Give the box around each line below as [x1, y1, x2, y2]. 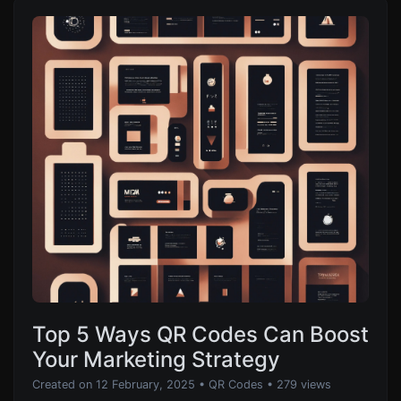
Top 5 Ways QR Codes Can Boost [32, 321, 369, 348]
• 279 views [267, 378, 331, 392]
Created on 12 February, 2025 [32, 378, 195, 392]
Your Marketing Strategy [32, 346, 280, 373]
